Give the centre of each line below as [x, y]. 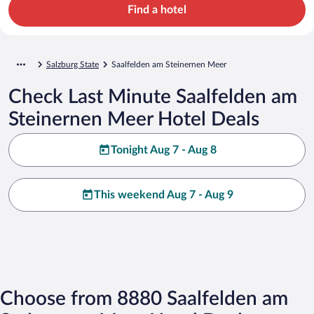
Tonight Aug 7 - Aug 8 [163, 150]
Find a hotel [157, 9]
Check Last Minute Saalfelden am [153, 96]
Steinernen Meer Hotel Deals [134, 119]
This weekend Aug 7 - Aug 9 [163, 194]
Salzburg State [73, 64]
